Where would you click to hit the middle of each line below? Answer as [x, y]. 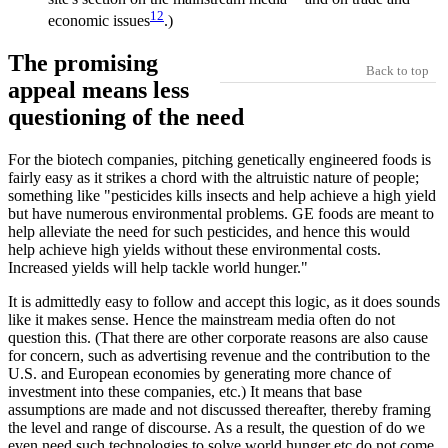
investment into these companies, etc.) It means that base [185, 392]
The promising [83, 63]
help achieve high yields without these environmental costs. [194, 250]
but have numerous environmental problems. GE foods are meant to [221, 214]
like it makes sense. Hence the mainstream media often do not [201, 320]
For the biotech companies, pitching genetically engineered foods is [219, 160]
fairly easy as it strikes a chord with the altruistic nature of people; [213, 178]
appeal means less [98, 90]
